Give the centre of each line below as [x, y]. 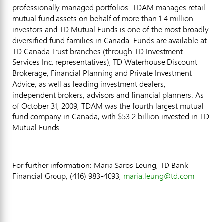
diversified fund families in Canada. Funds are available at [110, 40]
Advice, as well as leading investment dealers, [89, 83]
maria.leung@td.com [159, 176]
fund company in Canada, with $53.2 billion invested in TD [111, 116]
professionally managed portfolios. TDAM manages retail [109, 7]
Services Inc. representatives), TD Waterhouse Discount [105, 62]
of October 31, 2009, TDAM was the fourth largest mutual [108, 105]
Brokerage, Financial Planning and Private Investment [102, 73]
